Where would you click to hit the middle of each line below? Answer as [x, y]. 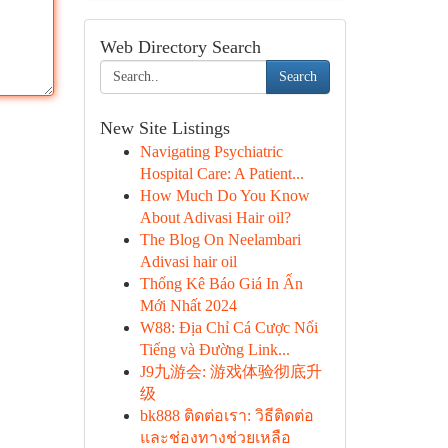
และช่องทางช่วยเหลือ [215, 437]
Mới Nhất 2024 [188, 305]
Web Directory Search [180, 47]
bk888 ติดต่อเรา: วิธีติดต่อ [226, 415]
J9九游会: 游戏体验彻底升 [230, 371]
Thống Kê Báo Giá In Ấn [221, 283]
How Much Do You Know [224, 195]
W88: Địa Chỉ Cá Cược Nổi [228, 327]
